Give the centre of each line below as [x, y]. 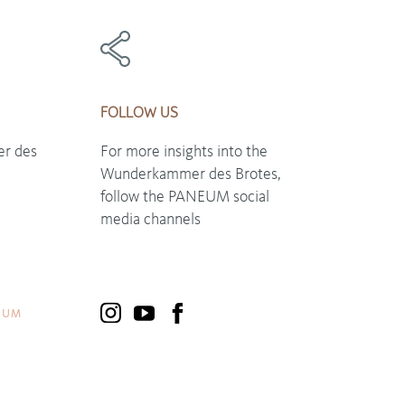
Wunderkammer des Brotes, [191, 174]
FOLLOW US [139, 113]
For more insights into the [184, 151]
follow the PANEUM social [185, 197]
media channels [151, 219]
